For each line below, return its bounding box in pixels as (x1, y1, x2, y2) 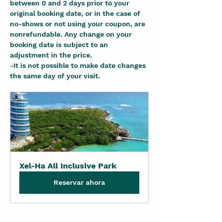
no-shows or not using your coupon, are (10, 20, 147, 28)
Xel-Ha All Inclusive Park (19, 161, 116, 170)
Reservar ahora (54, 178, 105, 186)
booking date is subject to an (10, 41, 110, 49)
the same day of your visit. (10, 72, 100, 80)
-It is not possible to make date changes (10, 61, 148, 69)
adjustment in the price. (10, 51, 92, 59)
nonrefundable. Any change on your (10, 30, 134, 38)
